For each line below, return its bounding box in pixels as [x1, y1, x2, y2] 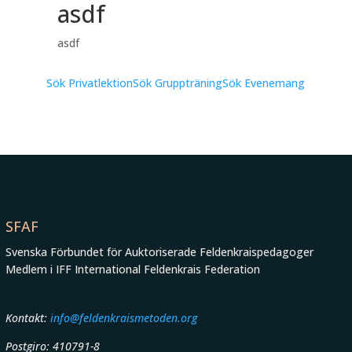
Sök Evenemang [222, 75, 306, 90]
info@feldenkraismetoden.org [46, 310, 197, 325]
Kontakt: [5, 310, 47, 325]
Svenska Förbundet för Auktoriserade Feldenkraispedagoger [5, 244, 313, 259]
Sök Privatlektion [46, 75, 134, 90]
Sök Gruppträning [133, 75, 223, 90]
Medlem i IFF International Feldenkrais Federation [5, 262, 260, 277]
